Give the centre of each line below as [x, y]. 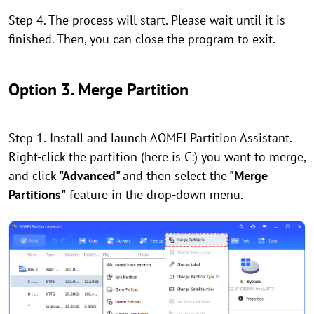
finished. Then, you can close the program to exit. [142, 39]
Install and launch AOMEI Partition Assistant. [171, 138]
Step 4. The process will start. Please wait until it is [147, 20]
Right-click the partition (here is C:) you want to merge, [157, 157]
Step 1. [27, 138]
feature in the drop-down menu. [155, 195]
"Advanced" [90, 176]
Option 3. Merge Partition [98, 90]
